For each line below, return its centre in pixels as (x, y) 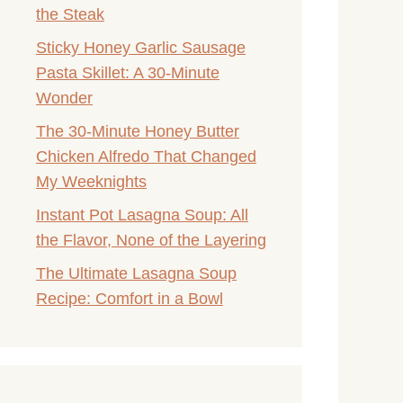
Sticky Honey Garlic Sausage (141, 47)
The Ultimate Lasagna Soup (136, 273)
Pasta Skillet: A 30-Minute (128, 72)
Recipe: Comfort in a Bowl (130, 298)
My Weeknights (91, 181)
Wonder (64, 98)
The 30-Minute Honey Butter (138, 131)
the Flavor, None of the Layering (151, 240)
